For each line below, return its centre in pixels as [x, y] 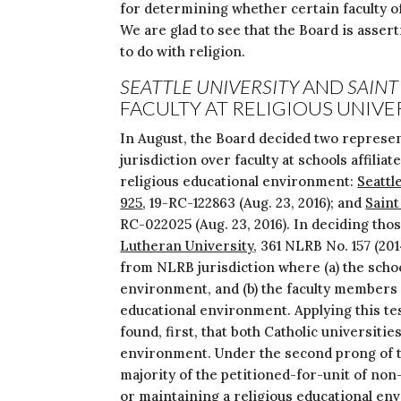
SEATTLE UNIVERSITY [210, 86]
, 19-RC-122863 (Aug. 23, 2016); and [254, 203]
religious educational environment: [239, 181]
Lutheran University [187, 246]
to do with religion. [183, 51]
